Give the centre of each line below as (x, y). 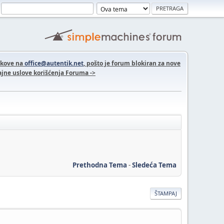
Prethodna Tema (100, 165)
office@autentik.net (54, 63)
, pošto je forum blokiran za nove (132, 63)
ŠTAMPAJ (166, 193)
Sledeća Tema (154, 165)
